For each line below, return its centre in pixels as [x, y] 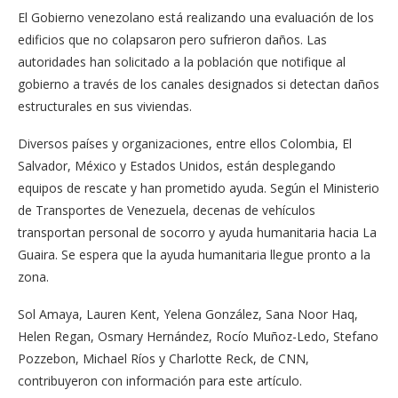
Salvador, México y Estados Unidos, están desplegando [177, 165]
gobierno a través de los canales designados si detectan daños [199, 84]
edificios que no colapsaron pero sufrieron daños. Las [172, 39]
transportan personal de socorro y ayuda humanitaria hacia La [197, 232]
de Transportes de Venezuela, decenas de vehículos [167, 210]
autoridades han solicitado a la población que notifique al [182, 61]
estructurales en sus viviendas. [105, 106]
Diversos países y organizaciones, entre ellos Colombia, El [185, 143]
